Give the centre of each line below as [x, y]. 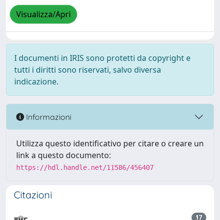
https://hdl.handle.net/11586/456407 [85, 167]
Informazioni [48, 117]
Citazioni [33, 195]
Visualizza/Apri [43, 14]
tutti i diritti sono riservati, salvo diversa [88, 70]
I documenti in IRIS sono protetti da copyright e [102, 58]
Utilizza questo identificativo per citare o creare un [110, 143]
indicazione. [36, 82]
